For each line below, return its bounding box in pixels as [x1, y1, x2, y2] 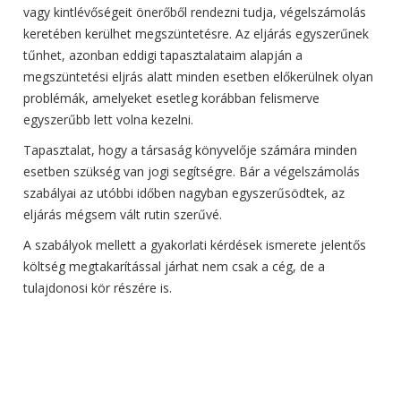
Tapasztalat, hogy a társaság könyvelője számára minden [23, 141, 358, 158]
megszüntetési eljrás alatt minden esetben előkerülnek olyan [23, 68, 374, 85]
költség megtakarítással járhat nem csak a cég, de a [23, 258, 326, 275]
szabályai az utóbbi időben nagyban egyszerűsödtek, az [23, 184, 346, 201]
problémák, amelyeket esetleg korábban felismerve [23, 90, 320, 107]
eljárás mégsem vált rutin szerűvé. [23, 206, 223, 223]
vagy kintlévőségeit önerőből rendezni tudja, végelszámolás [23, 4, 367, 21]
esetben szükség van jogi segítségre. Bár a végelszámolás [23, 163, 361, 180]
